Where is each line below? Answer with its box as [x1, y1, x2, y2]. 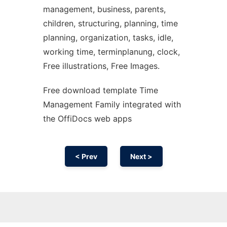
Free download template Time [43, 85, 158, 95]
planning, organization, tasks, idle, [43, 32, 173, 43]
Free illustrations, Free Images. [43, 61, 160, 71]
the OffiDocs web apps [43, 113, 132, 124]
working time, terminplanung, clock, [43, 47, 180, 57]
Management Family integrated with [43, 99, 181, 109]
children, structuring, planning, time [43, 18, 178, 28]
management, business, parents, [43, 4, 166, 14]
